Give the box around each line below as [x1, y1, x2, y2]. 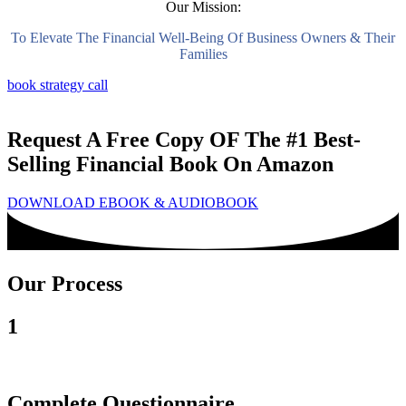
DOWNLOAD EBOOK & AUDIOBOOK [7, 195, 258, 211]
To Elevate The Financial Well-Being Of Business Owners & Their [11, 30, 395, 46]
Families [179, 46, 227, 63]
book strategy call [7, 77, 108, 93]
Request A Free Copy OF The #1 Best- [7, 128, 361, 152]
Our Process [7, 272, 122, 296]
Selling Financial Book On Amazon [7, 152, 333, 177]
